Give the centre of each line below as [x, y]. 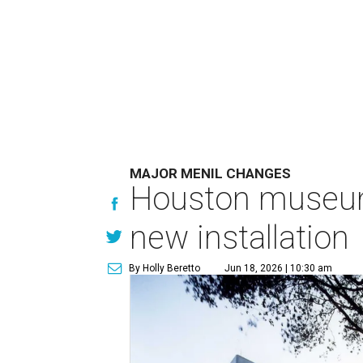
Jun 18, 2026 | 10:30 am [279, 268]
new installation [240, 238]
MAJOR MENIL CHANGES [211, 173]
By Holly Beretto [165, 268]
